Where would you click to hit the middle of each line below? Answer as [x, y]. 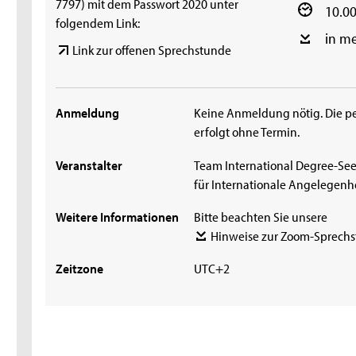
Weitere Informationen [118, 217]
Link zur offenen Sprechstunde [152, 50]
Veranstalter [89, 164]
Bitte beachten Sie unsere [260, 217]
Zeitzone [80, 268]
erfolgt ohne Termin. [246, 132]
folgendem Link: [98, 22]
